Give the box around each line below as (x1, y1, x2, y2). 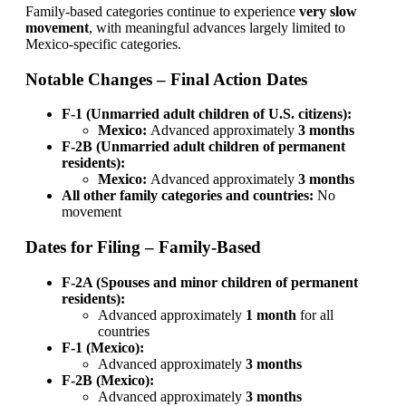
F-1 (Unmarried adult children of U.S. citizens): (61, 106, 352, 122)
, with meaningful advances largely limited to (88, 19, 345, 35)
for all (295, 306, 333, 323)
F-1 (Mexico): (61, 339, 144, 355)
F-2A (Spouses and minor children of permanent (61, 274, 358, 290)
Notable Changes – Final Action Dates (24, 69, 307, 89)
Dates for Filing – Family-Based (24, 237, 261, 257)
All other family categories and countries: (61, 188, 314, 204)
